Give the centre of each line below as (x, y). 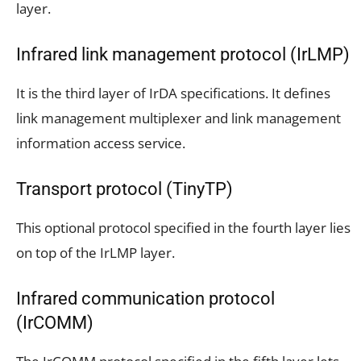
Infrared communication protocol (145, 298)
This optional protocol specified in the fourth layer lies (183, 227)
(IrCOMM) (55, 322)
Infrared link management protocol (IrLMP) (183, 54)
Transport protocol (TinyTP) (124, 189)
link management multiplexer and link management (178, 118)
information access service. (101, 143)
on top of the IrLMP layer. (95, 252)
